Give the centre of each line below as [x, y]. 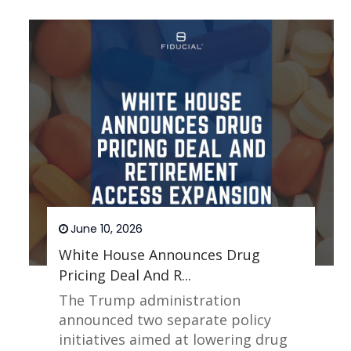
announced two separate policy [165, 320]
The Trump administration [150, 300]
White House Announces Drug [160, 255]
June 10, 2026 [107, 229]
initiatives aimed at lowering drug [174, 340]
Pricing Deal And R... [125, 275]
